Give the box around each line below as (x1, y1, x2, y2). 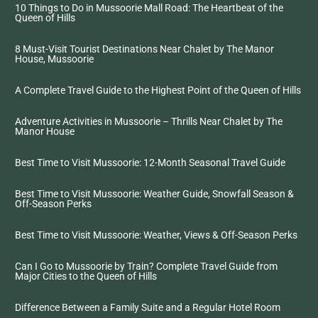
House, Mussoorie (15, 53, 94, 65)
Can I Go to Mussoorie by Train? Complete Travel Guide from (15, 261, 278, 272)
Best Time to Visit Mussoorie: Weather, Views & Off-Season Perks (15, 229, 297, 241)
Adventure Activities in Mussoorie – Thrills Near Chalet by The (15, 116, 283, 127)
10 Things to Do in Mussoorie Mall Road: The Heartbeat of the (15, 2, 283, 13)
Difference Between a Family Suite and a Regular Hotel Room (15, 302, 280, 313)
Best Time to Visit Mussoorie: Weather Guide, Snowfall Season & (15, 188, 294, 199)
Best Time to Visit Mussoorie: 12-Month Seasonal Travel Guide (15, 157, 285, 168)
